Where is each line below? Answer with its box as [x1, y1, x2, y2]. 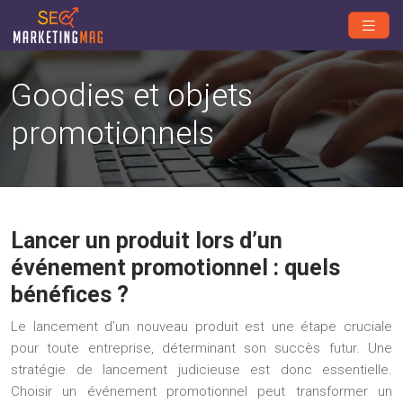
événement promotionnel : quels [11, 254, 340, 281]
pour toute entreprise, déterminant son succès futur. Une [11, 339, 392, 356]
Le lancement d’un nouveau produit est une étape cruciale [11, 318, 392, 335]
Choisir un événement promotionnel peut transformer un [11, 382, 392, 399]
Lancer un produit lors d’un [11, 227, 282, 254]
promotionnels [11, 114, 214, 152]
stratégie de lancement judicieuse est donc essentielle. [11, 361, 392, 378]
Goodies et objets [11, 76, 253, 114]
